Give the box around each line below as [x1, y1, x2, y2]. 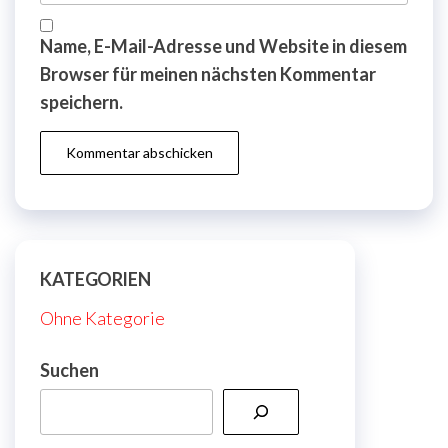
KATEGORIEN [40, 268, 151, 291]
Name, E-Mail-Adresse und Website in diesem [40, 35, 407, 58]
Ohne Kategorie [40, 307, 165, 330]
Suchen [40, 359, 99, 382]
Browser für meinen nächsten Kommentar [40, 63, 376, 86]
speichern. [40, 91, 123, 114]
